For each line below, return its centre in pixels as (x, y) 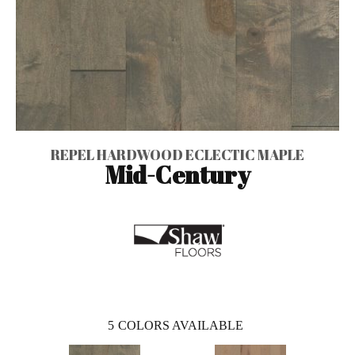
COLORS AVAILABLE (181, 325)
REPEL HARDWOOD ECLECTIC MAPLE (177, 154)
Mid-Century (177, 174)
